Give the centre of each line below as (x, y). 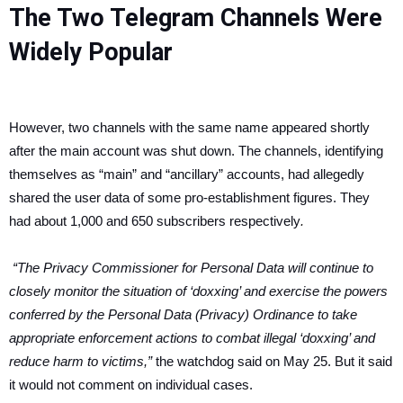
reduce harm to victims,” (82, 361)
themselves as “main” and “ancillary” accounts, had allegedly (187, 174)
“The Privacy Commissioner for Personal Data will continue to (191, 267)
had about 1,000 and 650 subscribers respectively (155, 220)
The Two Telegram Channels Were (196, 18)
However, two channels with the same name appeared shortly (189, 127)
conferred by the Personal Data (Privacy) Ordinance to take (183, 314)
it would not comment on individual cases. (131, 384)
